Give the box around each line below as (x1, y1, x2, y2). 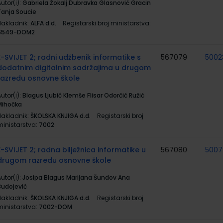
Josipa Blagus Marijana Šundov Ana (22, 173, 130, 182)
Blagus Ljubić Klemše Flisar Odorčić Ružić (22, 91, 144, 100)
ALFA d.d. (30, 19, 56, 27)
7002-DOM (39, 203, 72, 211)
